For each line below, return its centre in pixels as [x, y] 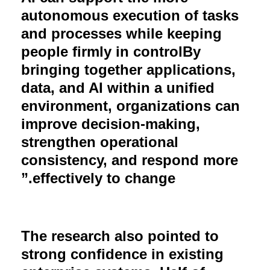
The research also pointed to [120, 236]
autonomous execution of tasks [130, 15]
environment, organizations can [130, 105]
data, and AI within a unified [118, 87]
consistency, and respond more [130, 160]
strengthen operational [100, 142]
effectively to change [104, 178]
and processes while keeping [121, 33]
